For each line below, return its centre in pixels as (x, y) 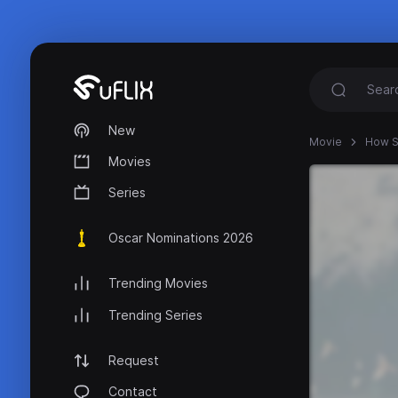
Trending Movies (158, 283)
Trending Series (155, 314)
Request (134, 360)
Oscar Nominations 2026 (181, 238)
